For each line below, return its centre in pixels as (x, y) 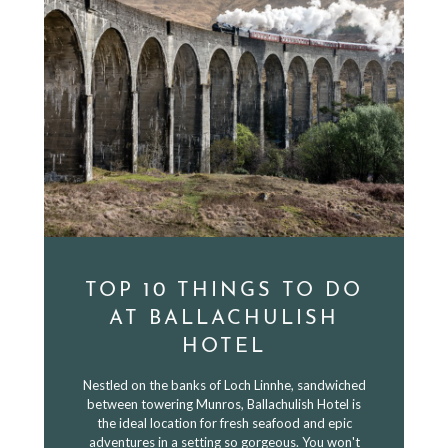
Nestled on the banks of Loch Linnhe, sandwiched (224, 385)
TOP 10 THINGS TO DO (224, 291)
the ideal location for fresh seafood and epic (224, 423)
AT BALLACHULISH (224, 319)
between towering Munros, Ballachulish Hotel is (224, 404)
